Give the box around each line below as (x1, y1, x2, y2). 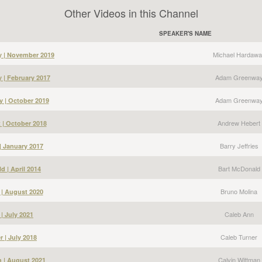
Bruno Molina (220, 187, 257, 196)
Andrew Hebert (218, 118, 260, 127)
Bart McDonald (218, 164, 260, 173)
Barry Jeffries (219, 141, 258, 150)
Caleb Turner (220, 232, 257, 242)
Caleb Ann (224, 209, 254, 219)
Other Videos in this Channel (64, 5, 198, 20)
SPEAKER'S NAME (159, 29, 212, 37)
